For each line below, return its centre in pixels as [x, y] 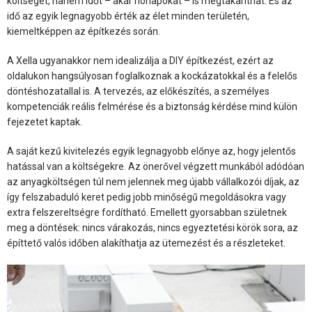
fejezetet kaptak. [45, 122]
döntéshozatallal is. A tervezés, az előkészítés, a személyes [138, 92]
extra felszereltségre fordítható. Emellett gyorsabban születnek [147, 213]
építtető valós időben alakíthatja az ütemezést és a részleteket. [146, 243]
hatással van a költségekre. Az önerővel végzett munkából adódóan [156, 167]
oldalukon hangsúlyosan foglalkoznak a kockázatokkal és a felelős [152, 76]
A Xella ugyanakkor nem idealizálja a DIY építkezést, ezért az [140, 61]
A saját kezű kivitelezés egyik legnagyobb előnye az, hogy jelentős [151, 151]
